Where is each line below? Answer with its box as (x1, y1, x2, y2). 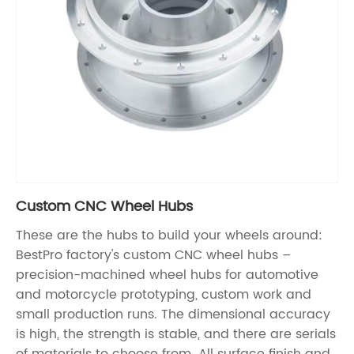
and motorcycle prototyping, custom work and (16, 284, 311, 306)
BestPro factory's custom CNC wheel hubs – (16, 245, 291, 266)
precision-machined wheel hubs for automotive (16, 265, 318, 286)
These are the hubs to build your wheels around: (16, 225, 322, 247)
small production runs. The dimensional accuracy (16, 304, 330, 326)
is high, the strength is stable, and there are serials (16, 324, 336, 345)
